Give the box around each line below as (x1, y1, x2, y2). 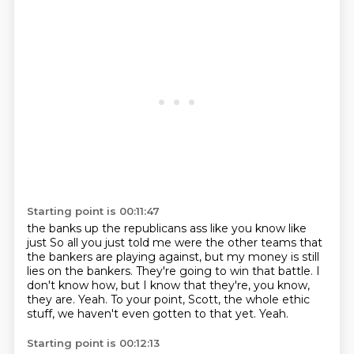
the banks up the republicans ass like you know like (26, 221, 307, 235)
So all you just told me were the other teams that (49, 235, 322, 250)
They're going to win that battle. (135, 264, 316, 278)
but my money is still (204, 250, 319, 264)
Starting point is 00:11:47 (26, 205, 160, 217)
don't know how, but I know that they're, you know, (26, 278, 310, 292)
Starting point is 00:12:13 (26, 337, 160, 349)
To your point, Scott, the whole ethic (110, 292, 310, 307)
